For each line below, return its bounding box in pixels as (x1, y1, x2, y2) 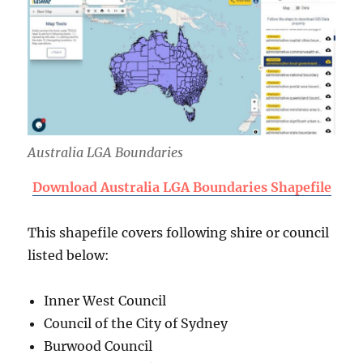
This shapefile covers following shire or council (28, 224, 330, 241)
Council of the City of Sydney (44, 314, 228, 331)
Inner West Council (44, 292, 167, 309)
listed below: (28, 246, 110, 263)
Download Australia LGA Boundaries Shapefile (32, 178, 331, 195)
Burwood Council (44, 337, 153, 354)
